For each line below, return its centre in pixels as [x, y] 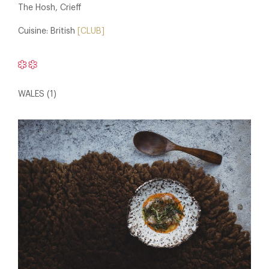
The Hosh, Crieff [50, 8]
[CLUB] [91, 31]
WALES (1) [37, 94]
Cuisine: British [48, 31]
